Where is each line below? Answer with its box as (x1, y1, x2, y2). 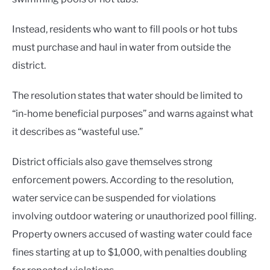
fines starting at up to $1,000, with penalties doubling (12, 246, 247, 258)
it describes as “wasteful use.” (12, 125, 143, 137)
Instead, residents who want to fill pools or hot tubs (12, 23, 237, 35)
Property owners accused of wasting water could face (12, 228, 252, 240)
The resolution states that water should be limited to (12, 89, 243, 101)
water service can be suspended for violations (12, 192, 216, 204)
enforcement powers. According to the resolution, (12, 174, 233, 186)
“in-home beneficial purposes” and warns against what (12, 107, 253, 119)
